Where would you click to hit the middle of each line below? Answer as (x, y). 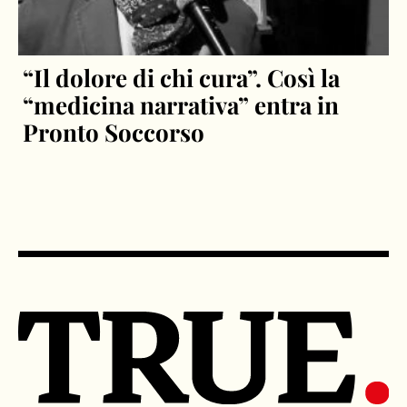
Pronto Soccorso (114, 132)
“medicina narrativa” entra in (181, 104)
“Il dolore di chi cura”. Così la (182, 77)
